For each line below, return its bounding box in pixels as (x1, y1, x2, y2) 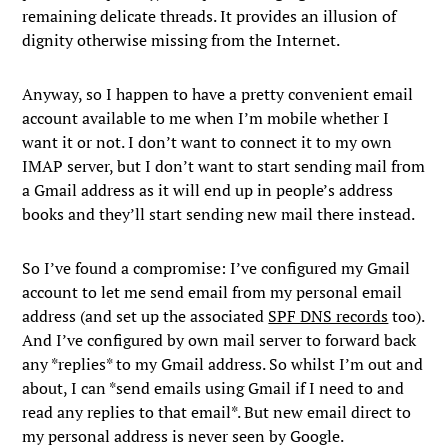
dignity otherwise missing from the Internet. (22, 29, 341, 51)
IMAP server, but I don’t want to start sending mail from (22, 155, 426, 177)
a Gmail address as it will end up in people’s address (22, 179, 394, 201)
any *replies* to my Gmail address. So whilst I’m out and (22, 353, 424, 375)
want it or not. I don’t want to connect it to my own (22, 131, 393, 153)
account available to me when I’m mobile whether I (22, 107, 390, 129)
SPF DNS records (268, 305, 389, 327)
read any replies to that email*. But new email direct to (22, 401, 412, 423)
